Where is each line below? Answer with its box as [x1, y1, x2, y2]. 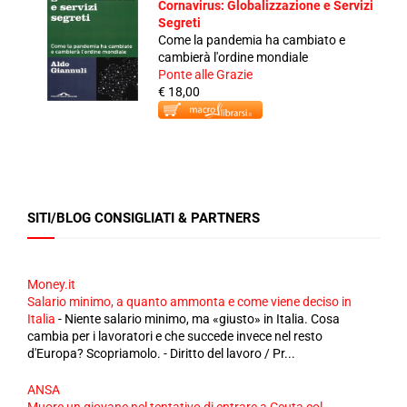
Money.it [27, 277, 75, 292]
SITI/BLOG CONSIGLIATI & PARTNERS [27, 210, 260, 226]
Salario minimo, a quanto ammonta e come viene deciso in [27, 294, 352, 309]
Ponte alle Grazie [158, 67, 253, 82]
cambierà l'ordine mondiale [158, 50, 308, 65]
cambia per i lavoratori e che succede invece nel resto [27, 329, 323, 343]
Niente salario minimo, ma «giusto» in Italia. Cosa [65, 312, 340, 326]
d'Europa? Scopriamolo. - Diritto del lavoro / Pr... [27, 346, 295, 361]
